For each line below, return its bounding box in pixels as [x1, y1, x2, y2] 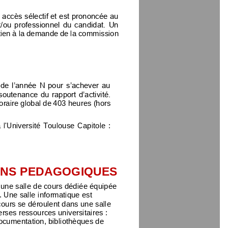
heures [68, 98, 92, 107]
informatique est [38, 190, 94, 199]
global [20, 98, 41, 107]
